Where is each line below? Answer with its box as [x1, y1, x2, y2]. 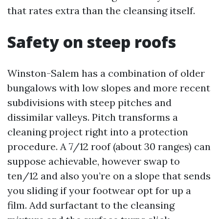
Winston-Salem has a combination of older [7, 67, 205, 79]
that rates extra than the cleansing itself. [7, 4, 195, 17]
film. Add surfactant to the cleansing [7, 199, 175, 211]
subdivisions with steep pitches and [7, 96, 172, 109]
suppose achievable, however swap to [7, 155, 180, 167]
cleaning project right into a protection [7, 126, 188, 138]
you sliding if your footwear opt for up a [7, 184, 191, 197]
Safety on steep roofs [7, 31, 176, 52]
